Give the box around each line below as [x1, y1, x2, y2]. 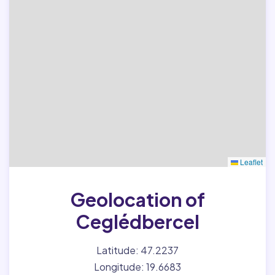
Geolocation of [70, 188, 205, 211]
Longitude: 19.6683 [94, 260, 181, 273]
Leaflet [238, 157, 263, 167]
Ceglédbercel [76, 210, 199, 233]
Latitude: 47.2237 [96, 244, 179, 257]
